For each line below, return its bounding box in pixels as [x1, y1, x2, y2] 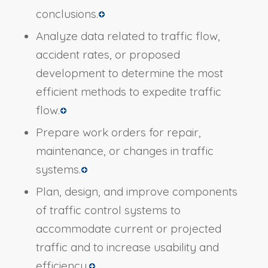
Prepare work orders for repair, [35, 125, 201, 140]
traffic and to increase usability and [35, 240, 219, 255]
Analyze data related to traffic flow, [35, 29, 220, 44]
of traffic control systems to [35, 203, 181, 218]
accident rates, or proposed [35, 47, 180, 62]
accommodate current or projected [35, 221, 221, 236]
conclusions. [35, 7, 98, 22]
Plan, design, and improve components [35, 184, 237, 199]
